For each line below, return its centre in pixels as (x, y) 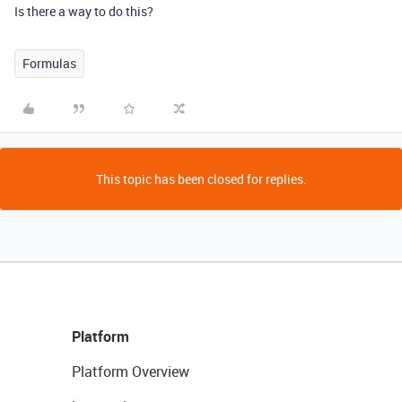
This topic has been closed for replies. (201, 179)
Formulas (49, 63)
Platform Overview (131, 371)
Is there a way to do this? (84, 11)
